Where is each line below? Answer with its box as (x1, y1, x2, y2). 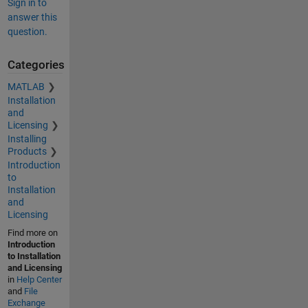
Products (7, 146, 47, 157)
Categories (7, 58, 65, 71)
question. (7, 25, 47, 37)
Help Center (16, 274, 62, 285)
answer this (7, 11, 57, 23)
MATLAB (7, 81, 45, 92)
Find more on (7, 228, 58, 238)
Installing (7, 133, 47, 144)
